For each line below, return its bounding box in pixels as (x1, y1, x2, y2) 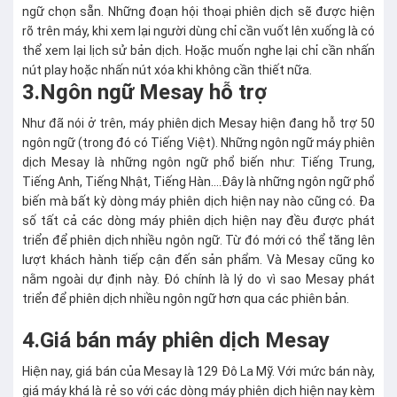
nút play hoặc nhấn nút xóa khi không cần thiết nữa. (22, 63, 315, 77)
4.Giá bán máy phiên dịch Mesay (22, 328, 335, 353)
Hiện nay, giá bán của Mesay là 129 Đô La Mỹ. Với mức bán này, (22, 364, 375, 378)
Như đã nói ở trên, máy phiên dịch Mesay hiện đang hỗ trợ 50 (22, 116, 375, 130)
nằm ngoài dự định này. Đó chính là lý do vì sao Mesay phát (22, 272, 375, 286)
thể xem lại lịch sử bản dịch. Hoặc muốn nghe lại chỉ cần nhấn (22, 43, 375, 58)
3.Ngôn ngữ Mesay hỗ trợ (22, 80, 267, 105)
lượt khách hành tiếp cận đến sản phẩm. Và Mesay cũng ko (22, 253, 375, 267)
